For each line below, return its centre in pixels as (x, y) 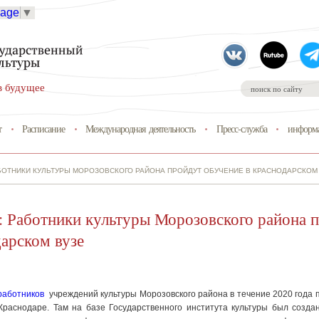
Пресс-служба (241, 128)
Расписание (44, 128)
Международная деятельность (141, 128)
